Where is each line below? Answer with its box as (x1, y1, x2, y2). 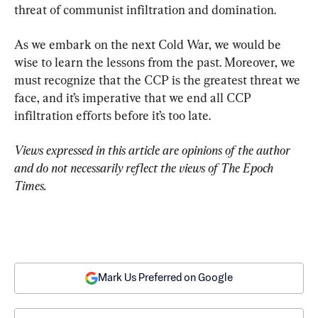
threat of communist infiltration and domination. (14, 1, 276, 17)
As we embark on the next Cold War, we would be (14, 36, 284, 52)
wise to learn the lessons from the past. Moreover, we (14, 54, 298, 70)
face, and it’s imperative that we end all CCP (14, 89, 254, 105)
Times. (14, 177, 47, 193)
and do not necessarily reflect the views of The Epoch (14, 160, 276, 175)
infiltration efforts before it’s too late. (14, 107, 211, 123)
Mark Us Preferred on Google (98, 272, 233, 283)
